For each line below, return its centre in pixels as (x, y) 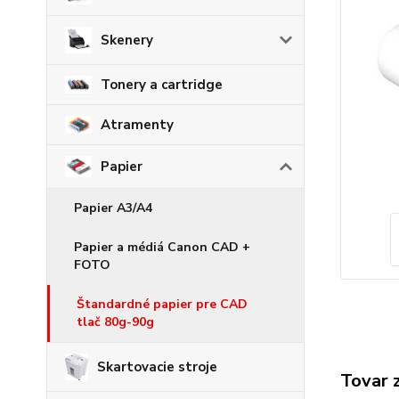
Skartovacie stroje (158, 367)
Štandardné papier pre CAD (162, 305)
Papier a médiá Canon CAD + (162, 248)
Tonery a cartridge (162, 85)
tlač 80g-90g (115, 322)
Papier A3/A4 (113, 208)
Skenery (127, 41)
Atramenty (137, 125)
